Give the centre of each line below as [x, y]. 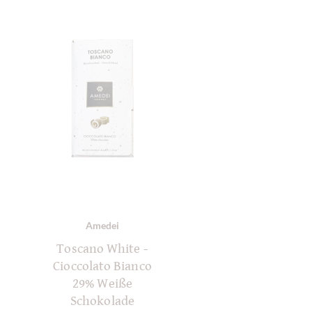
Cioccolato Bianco [102, 266]
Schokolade [102, 301]
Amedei [102, 226]
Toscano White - [102, 249]
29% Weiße [102, 284]
